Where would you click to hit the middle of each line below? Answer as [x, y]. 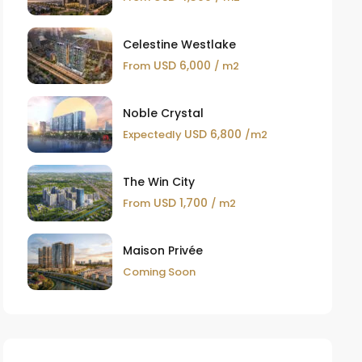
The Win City [158, 182]
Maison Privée [162, 250]
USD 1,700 [180, 203]
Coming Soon [159, 272]
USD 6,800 [214, 134]
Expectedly [153, 135]
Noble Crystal [163, 113]
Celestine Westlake [179, 44]
